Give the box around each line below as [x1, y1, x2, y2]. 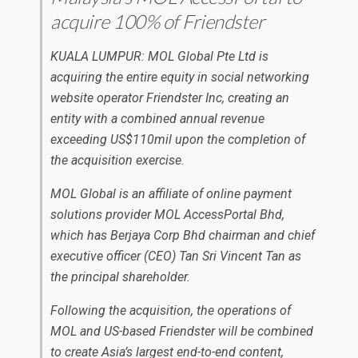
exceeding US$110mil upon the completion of [50, 132, 305, 147]
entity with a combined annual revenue [50, 111, 265, 126]
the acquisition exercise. [50, 153, 185, 168]
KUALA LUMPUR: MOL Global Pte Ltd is [50, 49, 268, 64]
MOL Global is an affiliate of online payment [50, 186, 292, 201]
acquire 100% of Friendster [50, 10, 265, 33]
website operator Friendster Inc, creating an [50, 90, 289, 105]
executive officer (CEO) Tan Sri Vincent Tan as [50, 249, 301, 264]
